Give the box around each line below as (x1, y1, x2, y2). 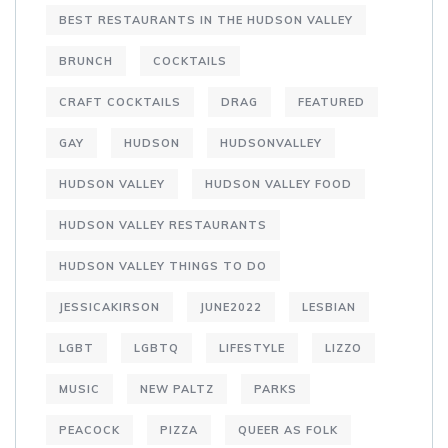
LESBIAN (302, 299, 356, 314)
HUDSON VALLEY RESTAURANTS (59, 217, 267, 232)
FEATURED (298, 94, 365, 109)
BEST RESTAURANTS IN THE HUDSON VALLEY (59, 12, 353, 27)
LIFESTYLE (219, 340, 285, 355)
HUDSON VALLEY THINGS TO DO (59, 258, 267, 273)
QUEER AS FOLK (238, 422, 338, 437)
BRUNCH (59, 53, 113, 68)
